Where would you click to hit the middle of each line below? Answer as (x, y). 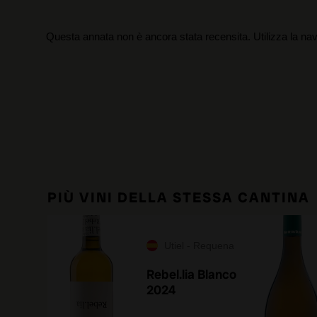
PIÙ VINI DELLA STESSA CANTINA (179, 197)
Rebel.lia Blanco (191, 274)
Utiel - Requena (199, 246)
